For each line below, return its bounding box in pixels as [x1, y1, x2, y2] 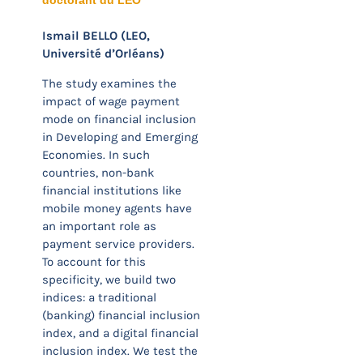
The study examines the [42, 76, 177, 91]
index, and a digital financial [42, 326, 199, 340]
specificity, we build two [42, 272, 176, 287]
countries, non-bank [42, 165, 154, 180]
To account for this [42, 254, 146, 269]
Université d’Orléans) [42, 46, 164, 61]
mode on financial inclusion [42, 112, 196, 126]
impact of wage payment [42, 94, 180, 109]
